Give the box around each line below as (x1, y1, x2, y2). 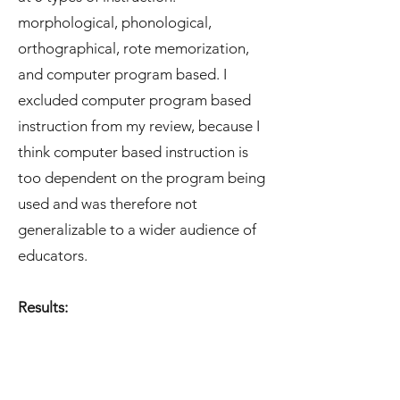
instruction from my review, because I (18, 117, 260, 135)
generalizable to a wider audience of (18, 221, 256, 238)
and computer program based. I (18, 65, 227, 83)
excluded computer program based (18, 91, 251, 109)
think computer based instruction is (18, 143, 248, 161)
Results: (18, 298, 68, 316)
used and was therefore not (18, 195, 197, 212)
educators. (18, 246, 91, 264)
